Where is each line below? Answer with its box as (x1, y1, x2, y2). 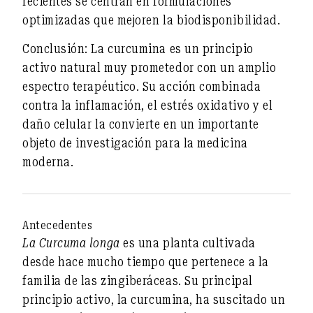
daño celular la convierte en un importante (22, 116, 259, 131)
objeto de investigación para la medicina (22, 135, 248, 150)
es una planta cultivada (119, 235, 256, 251)
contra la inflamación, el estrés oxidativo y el (22, 97, 273, 112)
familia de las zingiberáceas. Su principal (22, 273, 253, 289)
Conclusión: (22, 41, 88, 56)
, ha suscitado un (189, 292, 286, 307)
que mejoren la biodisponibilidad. (90, 13, 281, 28)
